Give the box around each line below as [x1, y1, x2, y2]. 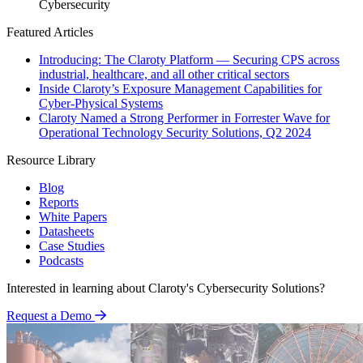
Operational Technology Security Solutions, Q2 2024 [39, 126, 311, 140]
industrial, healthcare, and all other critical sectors [39, 67, 289, 82]
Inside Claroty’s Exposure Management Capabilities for [39, 82, 322, 96]
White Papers [39, 210, 107, 224]
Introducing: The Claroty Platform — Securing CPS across [39, 53, 340, 67]
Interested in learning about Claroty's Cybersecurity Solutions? [6, 281, 325, 296]
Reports [39, 195, 79, 210]
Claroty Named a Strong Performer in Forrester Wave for [39, 111, 330, 126]
